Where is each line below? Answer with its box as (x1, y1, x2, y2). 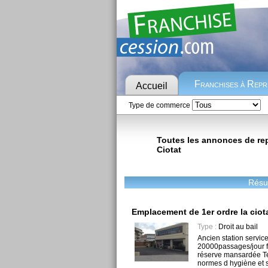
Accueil (135, 81, 167, 91)
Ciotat (156, 145, 181, 155)
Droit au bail (216, 223, 258, 232)
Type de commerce (128, 101, 192, 109)
